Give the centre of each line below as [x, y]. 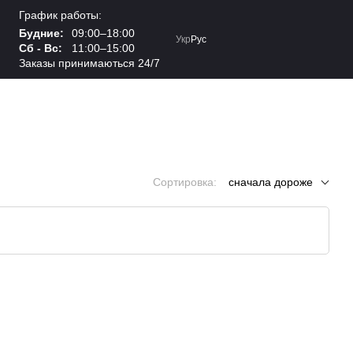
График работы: [61, 15]
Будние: [42, 33]
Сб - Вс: [41, 48]
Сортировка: [185, 182]
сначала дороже [271, 182]
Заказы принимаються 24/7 [90, 63]
